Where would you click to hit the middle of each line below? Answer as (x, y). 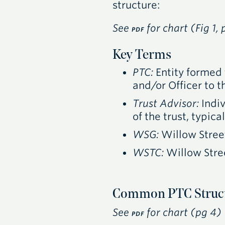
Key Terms (142, 55)
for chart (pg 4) (183, 212)
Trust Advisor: (165, 104)
